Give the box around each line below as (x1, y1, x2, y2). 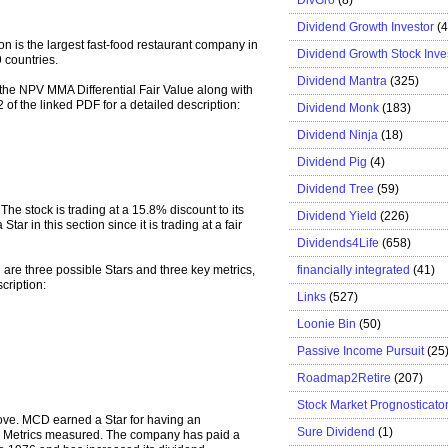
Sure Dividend (297, 424, 375, 439)
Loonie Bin (297, 316, 356, 331)
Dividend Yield (297, 208, 377, 223)
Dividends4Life (297, 235, 379, 250)
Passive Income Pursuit (297, 343, 424, 358)
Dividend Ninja (297, 127, 378, 142)
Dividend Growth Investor (297, 19, 434, 34)
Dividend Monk (297, 100, 379, 115)
